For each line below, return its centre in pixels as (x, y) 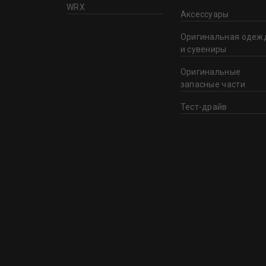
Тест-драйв (204, 107)
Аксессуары (205, 14)
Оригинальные (210, 72)
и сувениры (203, 49)
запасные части (213, 84)
